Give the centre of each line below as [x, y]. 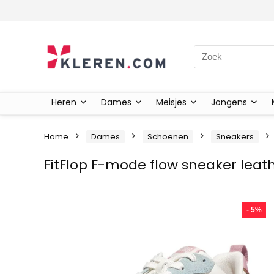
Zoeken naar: [223, 51]
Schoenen [168, 136]
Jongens [229, 102]
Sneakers [235, 136]
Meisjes [171, 102]
